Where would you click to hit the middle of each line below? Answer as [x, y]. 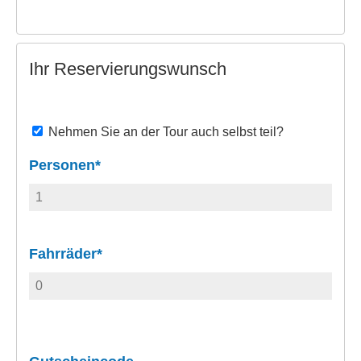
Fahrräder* [65, 253]
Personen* [64, 165]
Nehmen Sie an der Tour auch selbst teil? [166, 131]
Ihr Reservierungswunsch [127, 68]
